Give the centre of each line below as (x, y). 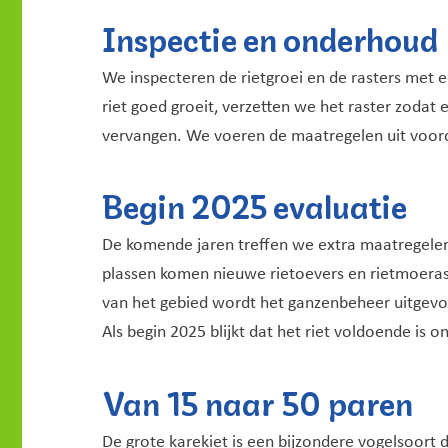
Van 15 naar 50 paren (257, 400)
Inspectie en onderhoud (270, 36)
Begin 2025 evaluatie (254, 204)
